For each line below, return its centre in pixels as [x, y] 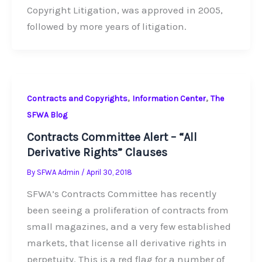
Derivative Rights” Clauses [97, 153]
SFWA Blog [47, 115]
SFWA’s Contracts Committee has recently [121, 194]
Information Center [169, 98]
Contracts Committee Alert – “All [112, 137]
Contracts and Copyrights [77, 98]
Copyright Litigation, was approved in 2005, [125, 10]
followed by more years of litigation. [106, 27]
